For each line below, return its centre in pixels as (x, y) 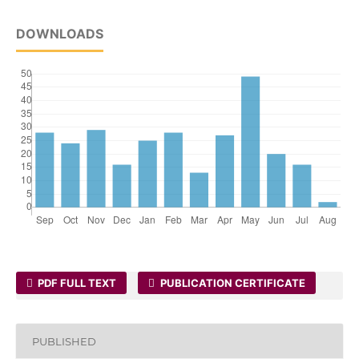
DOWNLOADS (59, 34)
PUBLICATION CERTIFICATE (231, 283)
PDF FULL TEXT (76, 283)
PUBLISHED (64, 341)
